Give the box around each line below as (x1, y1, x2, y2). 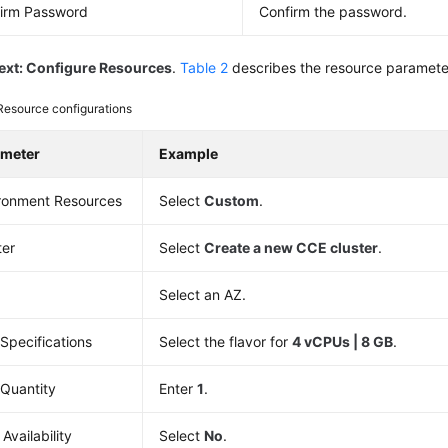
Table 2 (180, 59, 229, 76)
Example (159, 145, 219, 162)
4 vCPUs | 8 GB (292, 333, 394, 350)
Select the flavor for (159, 333, 293, 350)
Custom (204, 192, 260, 209)
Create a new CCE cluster (204, 239, 379, 256)
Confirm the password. (259, 3, 408, 20)
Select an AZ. (159, 286, 247, 303)
